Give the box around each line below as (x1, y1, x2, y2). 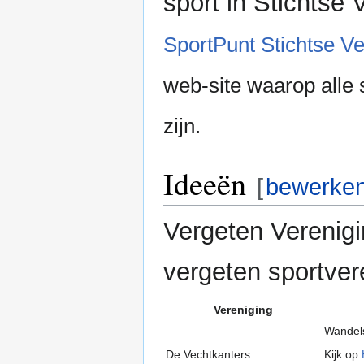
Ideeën (163, 162, 246, 205)
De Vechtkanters (166, 348, 250, 362)
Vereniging (214, 303, 273, 317)
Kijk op (324, 348, 362, 362)
